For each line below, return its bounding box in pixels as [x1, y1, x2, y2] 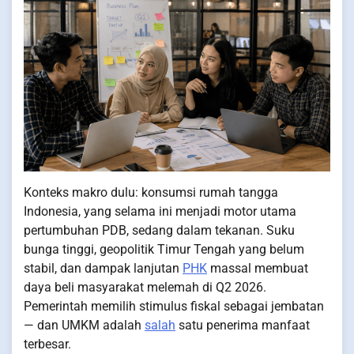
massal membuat [207, 261, 308, 277]
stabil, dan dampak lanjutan [24, 261, 183, 277]
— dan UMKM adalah [24, 318, 145, 333]
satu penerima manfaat [175, 318, 310, 333]
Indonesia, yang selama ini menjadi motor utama [24, 204, 296, 220]
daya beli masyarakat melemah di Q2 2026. [24, 280, 266, 296]
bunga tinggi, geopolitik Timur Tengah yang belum [24, 242, 304, 258]
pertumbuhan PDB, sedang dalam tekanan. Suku [24, 223, 295, 239]
